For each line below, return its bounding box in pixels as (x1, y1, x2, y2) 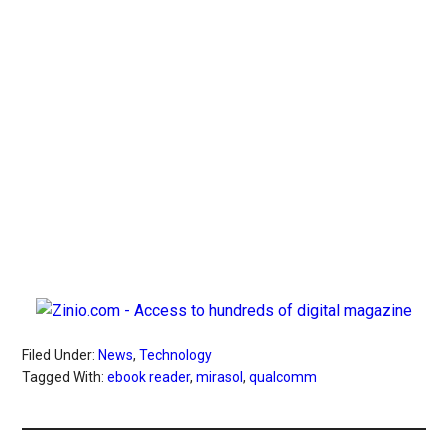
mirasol (196, 368, 244, 385)
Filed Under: (22, 346, 99, 363)
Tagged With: (22, 368, 108, 385)
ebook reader (107, 368, 191, 385)
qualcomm (249, 368, 318, 385)
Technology (139, 346, 213, 363)
